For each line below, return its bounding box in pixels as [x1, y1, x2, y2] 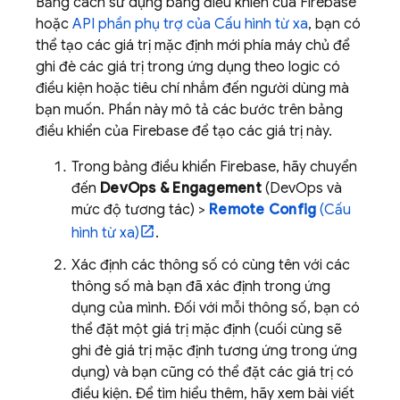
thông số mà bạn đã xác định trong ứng [71, 278, 330, 296]
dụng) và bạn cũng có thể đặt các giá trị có [71, 363, 354, 381]
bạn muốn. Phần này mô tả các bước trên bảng [36, 101, 343, 119]
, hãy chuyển [276, 158, 357, 176]
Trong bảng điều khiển [71, 158, 220, 176]
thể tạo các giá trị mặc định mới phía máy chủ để [36, 37, 350, 54]
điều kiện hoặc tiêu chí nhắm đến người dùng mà [36, 79, 349, 97]
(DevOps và [261, 179, 342, 197]
